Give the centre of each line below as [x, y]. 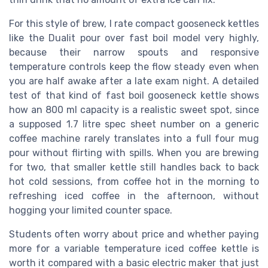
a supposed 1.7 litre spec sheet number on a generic [134, 124]
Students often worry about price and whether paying [134, 234]
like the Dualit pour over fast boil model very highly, [134, 38]
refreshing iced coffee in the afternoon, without [134, 196]
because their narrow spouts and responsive [134, 52]
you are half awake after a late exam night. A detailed [134, 81]
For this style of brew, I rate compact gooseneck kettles [134, 23]
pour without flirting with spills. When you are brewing [134, 153]
